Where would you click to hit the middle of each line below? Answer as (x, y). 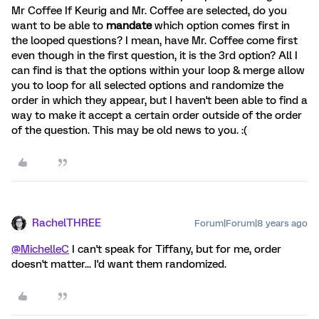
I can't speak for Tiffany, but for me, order (175, 249)
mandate (130, 26)
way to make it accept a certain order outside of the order (157, 115)
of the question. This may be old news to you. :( (129, 130)
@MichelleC (40, 249)
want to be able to (59, 26)
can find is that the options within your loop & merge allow (158, 70)
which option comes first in (222, 26)
